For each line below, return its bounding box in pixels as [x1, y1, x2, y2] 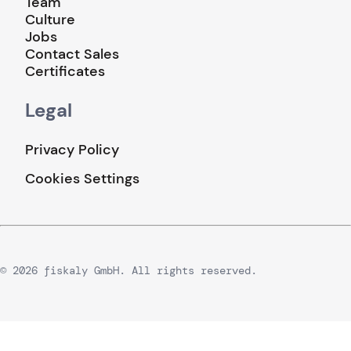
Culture [25, 9, 75, 29]
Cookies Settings [25, 168, 139, 188]
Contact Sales [25, 44, 119, 63]
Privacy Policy [25, 139, 119, 159]
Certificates [25, 61, 105, 81]
